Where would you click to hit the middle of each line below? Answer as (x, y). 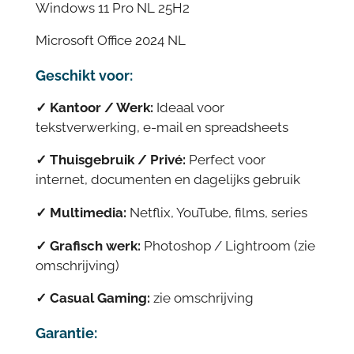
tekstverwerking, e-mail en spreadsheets (162, 127)
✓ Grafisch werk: (88, 245)
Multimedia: (88, 213)
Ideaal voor (190, 107)
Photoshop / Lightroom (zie (229, 245)
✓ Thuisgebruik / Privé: (110, 160)
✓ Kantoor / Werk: (94, 107)
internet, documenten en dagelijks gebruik (168, 180)
